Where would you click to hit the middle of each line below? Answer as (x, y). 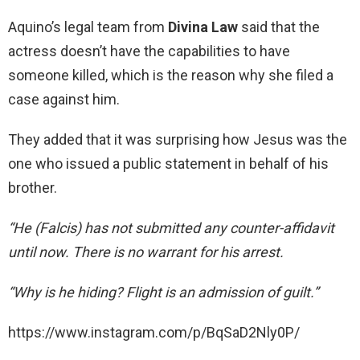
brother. (33, 188)
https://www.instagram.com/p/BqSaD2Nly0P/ (154, 333)
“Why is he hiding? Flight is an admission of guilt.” (163, 292)
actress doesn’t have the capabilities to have (149, 51)
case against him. (64, 100)
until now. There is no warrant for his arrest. (146, 252)
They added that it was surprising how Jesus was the (178, 140)
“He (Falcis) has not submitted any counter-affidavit (171, 228)
